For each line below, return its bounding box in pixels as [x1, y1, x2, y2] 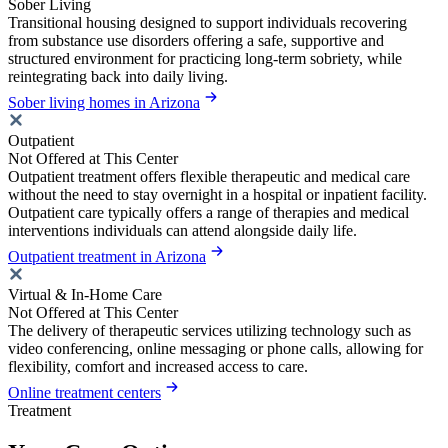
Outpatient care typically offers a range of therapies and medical [8, 203, 409, 221]
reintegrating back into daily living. [8, 67, 228, 85]
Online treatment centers [8, 383, 161, 401]
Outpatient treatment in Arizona [8, 247, 206, 265]
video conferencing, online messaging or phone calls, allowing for [8, 339, 423, 357]
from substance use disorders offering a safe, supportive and [8, 31, 384, 49]
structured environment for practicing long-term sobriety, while [8, 49, 402, 67]
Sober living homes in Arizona [8, 93, 200, 111]
